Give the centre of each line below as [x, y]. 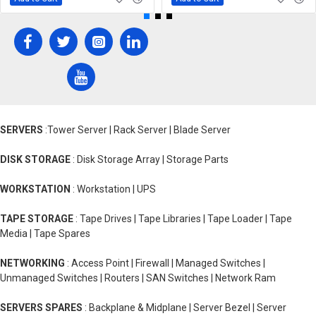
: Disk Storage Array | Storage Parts [150, 159]
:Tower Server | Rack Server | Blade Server [137, 130]
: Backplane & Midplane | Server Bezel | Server [184, 308]
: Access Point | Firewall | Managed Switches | [165, 263]
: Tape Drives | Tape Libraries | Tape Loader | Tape [183, 219]
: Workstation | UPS [113, 189]
